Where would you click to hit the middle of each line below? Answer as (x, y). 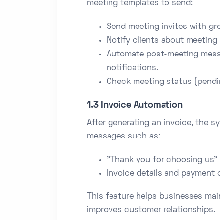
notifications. (132, 68)
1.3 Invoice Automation (135, 105)
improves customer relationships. (151, 210)
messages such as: (124, 136)
